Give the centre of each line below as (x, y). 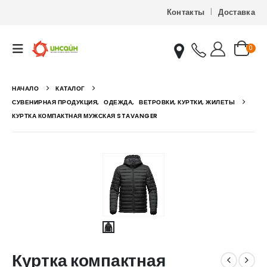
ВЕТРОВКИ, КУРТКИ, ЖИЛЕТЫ (187, 102)
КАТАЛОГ (70, 89)
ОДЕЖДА (118, 102)
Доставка (237, 12)
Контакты (186, 12)
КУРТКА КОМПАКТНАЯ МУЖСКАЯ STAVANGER (85, 116)
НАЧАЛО (25, 89)
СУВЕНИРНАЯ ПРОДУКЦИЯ (55, 102)
